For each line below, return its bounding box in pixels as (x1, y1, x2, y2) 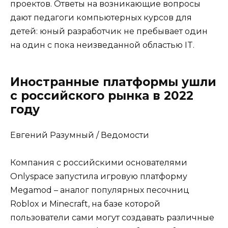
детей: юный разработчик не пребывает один (10, 26, 208, 37)
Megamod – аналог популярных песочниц (10, 185, 189, 195)
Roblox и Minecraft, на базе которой (10, 199, 160, 209)
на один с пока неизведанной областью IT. (10, 40, 194, 50)
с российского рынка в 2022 (10, 89, 193, 103)
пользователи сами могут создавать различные (10, 213, 214, 223)
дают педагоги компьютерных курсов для (10, 13, 192, 23)
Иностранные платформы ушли (10, 75, 216, 90)
